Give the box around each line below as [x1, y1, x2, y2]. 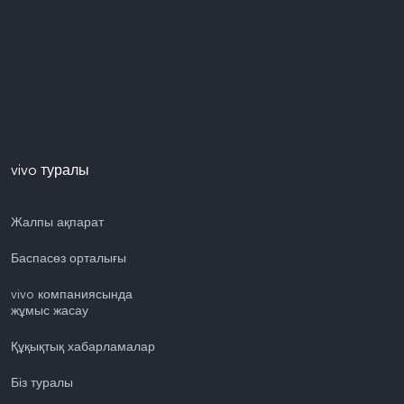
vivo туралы [11, 160, 89, 180]
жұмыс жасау [11, 301, 88, 319]
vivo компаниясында [11, 285, 133, 303]
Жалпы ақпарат [11, 213, 104, 231]
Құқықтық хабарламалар [11, 337, 155, 355]
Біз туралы [11, 373, 73, 391]
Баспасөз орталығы [11, 249, 126, 267]
